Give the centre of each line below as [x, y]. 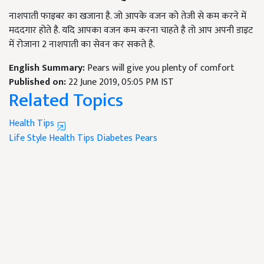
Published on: [39, 82]
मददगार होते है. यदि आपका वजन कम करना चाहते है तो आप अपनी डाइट [131, 31]
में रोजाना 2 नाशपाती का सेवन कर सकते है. [82, 45]
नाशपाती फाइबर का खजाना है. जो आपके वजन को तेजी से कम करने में [128, 16]
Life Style [28, 138]
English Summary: [48, 68]
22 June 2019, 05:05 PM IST [121, 82]
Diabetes [115, 138]
